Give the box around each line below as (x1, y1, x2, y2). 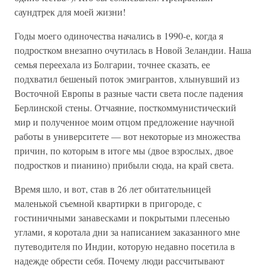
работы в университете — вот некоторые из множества (14, 130, 240, 142)
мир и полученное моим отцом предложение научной (14, 115, 234, 128)
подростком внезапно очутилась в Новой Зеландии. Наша (14, 44, 251, 56)
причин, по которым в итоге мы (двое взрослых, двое (14, 144, 233, 157)
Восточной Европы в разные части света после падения (14, 87, 243, 99)
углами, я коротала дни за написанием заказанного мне (14, 226, 240, 238)
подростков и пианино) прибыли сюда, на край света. (14, 159, 234, 171)
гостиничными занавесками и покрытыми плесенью (14, 211, 230, 224)
